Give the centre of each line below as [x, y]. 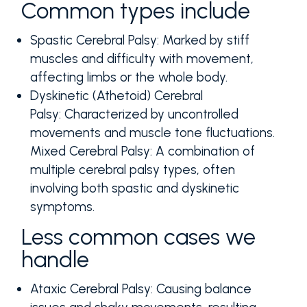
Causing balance [202, 288]
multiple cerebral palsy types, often [133, 170]
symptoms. [63, 207]
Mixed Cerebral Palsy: [91, 151]
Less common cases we [138, 236]
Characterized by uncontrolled [150, 114]
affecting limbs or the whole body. [129, 77]
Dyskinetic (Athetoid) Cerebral [117, 96]
